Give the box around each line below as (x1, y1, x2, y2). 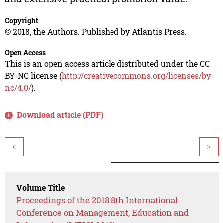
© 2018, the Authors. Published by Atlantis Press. (4, 26, 187, 37)
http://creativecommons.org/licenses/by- (61, 70, 214, 81)
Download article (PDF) (17, 110, 104, 120)
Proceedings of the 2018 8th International (16, 194, 178, 206)
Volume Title (16, 182, 65, 193)
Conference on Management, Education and (16, 207, 189, 219)
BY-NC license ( (4, 70, 62, 81)
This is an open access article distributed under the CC (4, 58, 210, 69)
